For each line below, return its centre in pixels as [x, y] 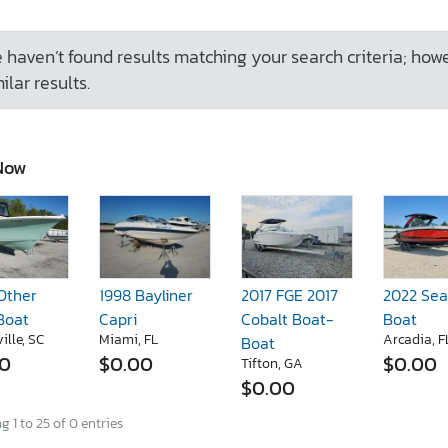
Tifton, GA [272, 364]
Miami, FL [128, 340]
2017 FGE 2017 [289, 295]
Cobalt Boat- [287, 319]
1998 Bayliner [146, 295]
